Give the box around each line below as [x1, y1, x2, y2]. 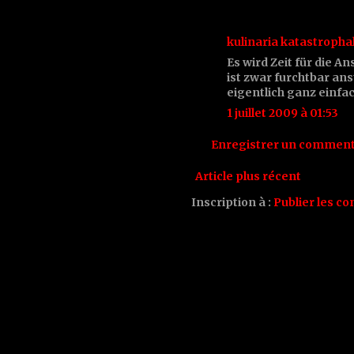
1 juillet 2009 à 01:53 [227, 105, 338, 120]
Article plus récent [195, 168, 301, 183]
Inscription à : [191, 194, 273, 209]
